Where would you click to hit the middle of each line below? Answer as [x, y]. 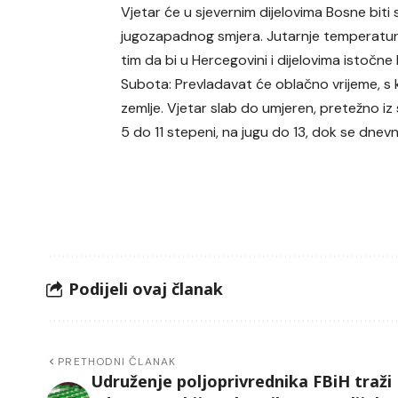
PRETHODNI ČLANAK [117, 362]
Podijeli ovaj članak [146, 288]
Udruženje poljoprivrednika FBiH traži [241, 382]
